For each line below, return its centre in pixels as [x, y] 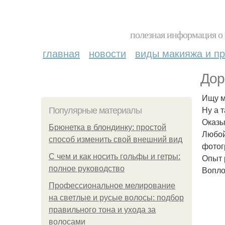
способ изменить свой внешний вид [116, 139]
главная [61, 53]
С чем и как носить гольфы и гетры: [115, 156]
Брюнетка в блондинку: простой [107, 127]
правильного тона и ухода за [102, 210]
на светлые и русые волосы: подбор [116, 198]
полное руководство [87, 168]
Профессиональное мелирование [112, 186]
